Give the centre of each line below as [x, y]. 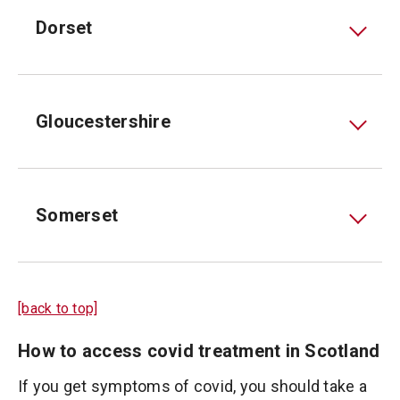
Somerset [77, 215]
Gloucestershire [103, 121]
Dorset [64, 28]
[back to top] [58, 308]
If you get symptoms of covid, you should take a [192, 386]
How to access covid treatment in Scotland [199, 351]
